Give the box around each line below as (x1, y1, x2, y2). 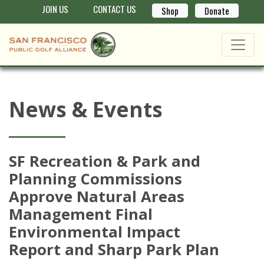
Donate (204, 4, 229, 17)
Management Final (9, 204, 153, 225)
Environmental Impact (9, 222, 180, 242)
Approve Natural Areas (9, 186, 184, 207)
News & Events (9, 95, 163, 123)
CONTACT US (93, 2, 136, 15)
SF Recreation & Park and (9, 151, 200, 171)
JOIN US (41, 2, 68, 15)
